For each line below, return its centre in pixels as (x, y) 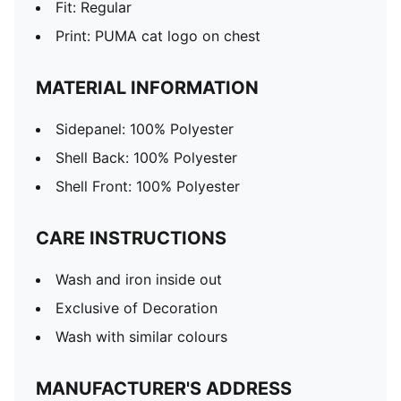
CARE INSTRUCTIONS (131, 238)
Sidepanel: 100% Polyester (145, 129)
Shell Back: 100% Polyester (146, 158)
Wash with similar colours (141, 337)
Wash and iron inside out (139, 279)
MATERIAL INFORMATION (147, 88)
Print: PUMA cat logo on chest (158, 36)
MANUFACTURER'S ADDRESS (164, 388)
